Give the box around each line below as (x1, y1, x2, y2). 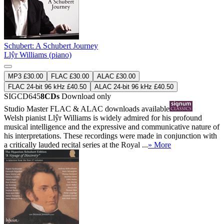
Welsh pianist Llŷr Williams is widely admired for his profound (4, 113, 202, 122)
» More (148, 140, 171, 149)
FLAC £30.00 (51, 72, 89, 80)
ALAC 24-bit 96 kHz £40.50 (94, 82, 173, 90)
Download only (59, 91, 111, 100)
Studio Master (4, 104, 50, 113)
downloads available (103, 104, 169, 113)
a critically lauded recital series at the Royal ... (4, 140, 148, 149)
